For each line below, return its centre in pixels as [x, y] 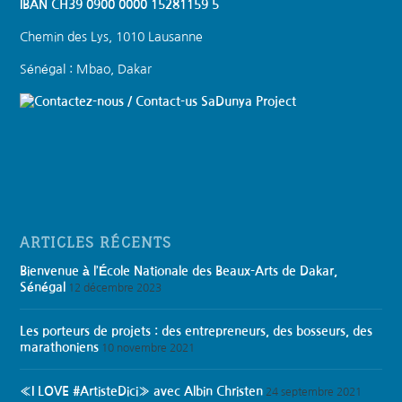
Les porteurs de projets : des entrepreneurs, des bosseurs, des [197, 331]
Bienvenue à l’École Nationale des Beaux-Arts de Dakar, [179, 271]
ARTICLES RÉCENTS [96, 242]
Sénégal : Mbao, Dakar [86, 69]
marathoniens [60, 347]
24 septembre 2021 [314, 392]
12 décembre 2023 [115, 288]
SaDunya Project [247, 101]
